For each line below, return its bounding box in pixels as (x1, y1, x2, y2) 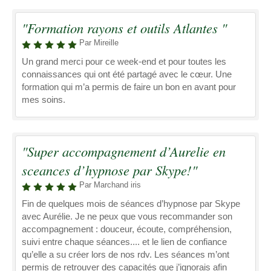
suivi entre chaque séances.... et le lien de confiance (22, 237, 227, 247)
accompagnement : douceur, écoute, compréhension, (22, 224, 232, 234)
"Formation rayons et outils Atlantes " (22, 19, 227, 37)
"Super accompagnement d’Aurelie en (22, 142, 226, 160)
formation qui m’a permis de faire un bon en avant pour (22, 82, 236, 92)
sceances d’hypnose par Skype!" (22, 161, 197, 179)
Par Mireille (79, 38, 119, 47)
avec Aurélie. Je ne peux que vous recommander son (22, 211, 232, 221)
